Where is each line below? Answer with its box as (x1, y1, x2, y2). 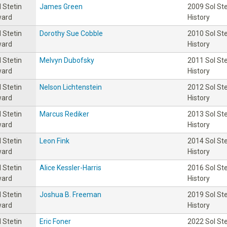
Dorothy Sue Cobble (40, 29, 103, 37)
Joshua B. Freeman (40, 190, 101, 199)
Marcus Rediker (40, 109, 89, 118)
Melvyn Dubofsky (40, 56, 94, 64)
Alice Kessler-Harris (40, 163, 101, 172)
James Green (40, 2, 83, 11)
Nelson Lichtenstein (40, 83, 102, 91)
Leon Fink (40, 136, 69, 145)
